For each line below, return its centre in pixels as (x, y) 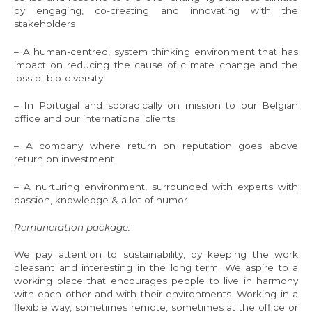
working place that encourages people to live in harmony (156, 281)
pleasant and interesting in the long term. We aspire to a (156, 268)
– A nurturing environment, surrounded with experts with (156, 186)
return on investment (64, 159)
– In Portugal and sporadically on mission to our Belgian (156, 105)
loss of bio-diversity (58, 78)
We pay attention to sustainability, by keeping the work (156, 255)
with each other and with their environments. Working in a (156, 294)
